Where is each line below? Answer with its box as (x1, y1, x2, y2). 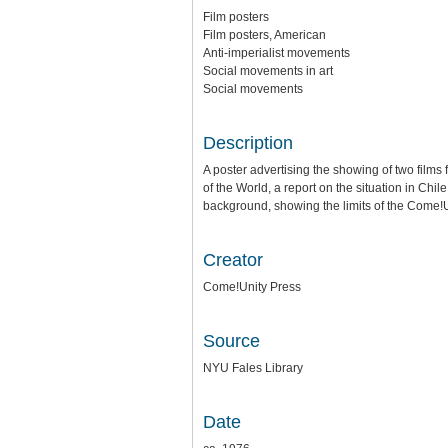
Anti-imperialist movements (203, 46, 350, 60)
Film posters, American (203, 28, 326, 42)
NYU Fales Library (203, 361, 303, 375)
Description (203, 133, 293, 153)
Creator (203, 250, 263, 270)
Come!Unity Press (203, 280, 301, 294)
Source (203, 331, 260, 351)
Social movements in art (203, 64, 333, 78)
